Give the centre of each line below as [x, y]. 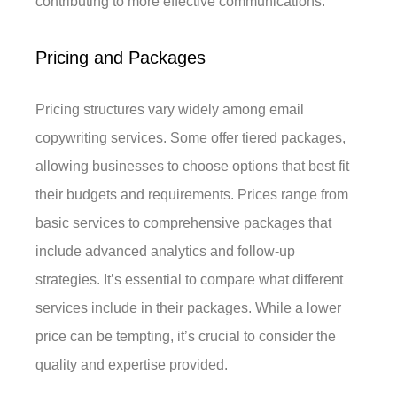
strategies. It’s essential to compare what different [190, 280]
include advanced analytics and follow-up [166, 252]
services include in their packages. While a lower [189, 308]
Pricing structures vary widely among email [170, 110]
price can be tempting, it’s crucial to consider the [186, 337]
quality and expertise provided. [132, 365]
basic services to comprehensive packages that [184, 223]
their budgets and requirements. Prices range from [192, 195]
